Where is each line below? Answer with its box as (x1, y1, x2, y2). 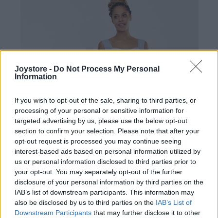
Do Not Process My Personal (54, 65, 160, 73)
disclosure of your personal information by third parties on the (15, 178, 203, 186)
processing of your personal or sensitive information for (15, 107, 184, 114)
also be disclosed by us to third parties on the (15, 199, 156, 206)
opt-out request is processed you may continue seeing (15, 137, 182, 145)
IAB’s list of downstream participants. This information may (15, 188, 194, 196)
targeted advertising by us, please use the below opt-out (15, 117, 187, 125)
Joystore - (15, 65, 54, 73)
